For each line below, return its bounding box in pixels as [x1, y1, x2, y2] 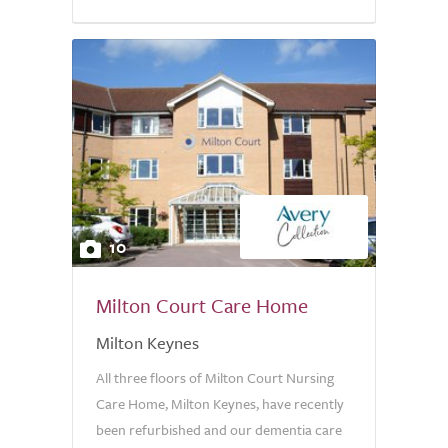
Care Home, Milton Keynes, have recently [96, 393, 344, 414]
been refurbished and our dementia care [96, 419, 342, 440]
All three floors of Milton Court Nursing [96, 367, 334, 388]
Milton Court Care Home [96, 291, 308, 320]
